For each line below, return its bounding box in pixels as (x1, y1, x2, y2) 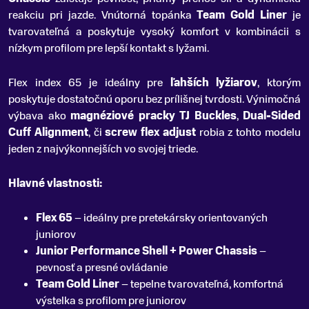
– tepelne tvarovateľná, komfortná (119, 277, 283, 292)
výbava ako (8, 108, 70, 124)
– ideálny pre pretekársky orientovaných (72, 210, 268, 226)
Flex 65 (36, 210, 72, 226)
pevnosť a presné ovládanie (36, 260, 168, 276)
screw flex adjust (105, 125, 196, 141)
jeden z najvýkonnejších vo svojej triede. (8, 141, 198, 157)
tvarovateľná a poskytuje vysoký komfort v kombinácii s (8, 24, 301, 40)
